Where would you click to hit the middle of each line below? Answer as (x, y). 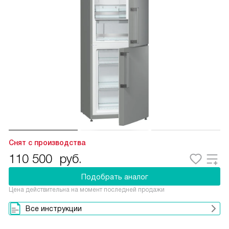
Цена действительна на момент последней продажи (87, 190)
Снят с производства (47, 143)
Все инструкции (54, 209)
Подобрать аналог (114, 177)
